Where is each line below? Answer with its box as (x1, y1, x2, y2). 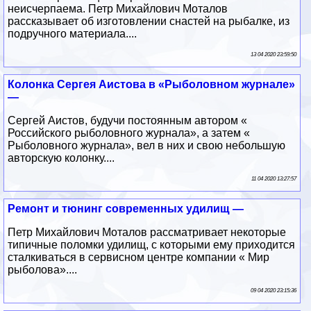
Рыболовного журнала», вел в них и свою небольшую (8, 139, 286, 151)
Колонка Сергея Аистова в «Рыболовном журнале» (8, 78, 296, 90)
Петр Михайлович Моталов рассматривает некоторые (8, 226, 287, 238)
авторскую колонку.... (8, 151, 115, 164)
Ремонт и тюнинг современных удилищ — (8, 202, 244, 215)
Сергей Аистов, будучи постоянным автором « (8, 114, 248, 126)
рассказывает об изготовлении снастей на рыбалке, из (8, 15, 290, 27)
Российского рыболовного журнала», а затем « (8, 126, 251, 139)
